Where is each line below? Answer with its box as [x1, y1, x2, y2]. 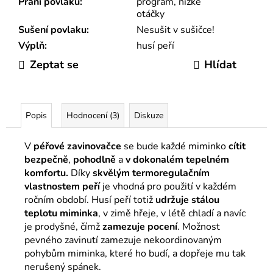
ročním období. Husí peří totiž [24, 193, 155, 207]
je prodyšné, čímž [24, 219, 102, 233]
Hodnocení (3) [66, 109, 119, 121]
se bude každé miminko [121, 139, 229, 153]
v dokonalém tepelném [126, 152, 229, 166]
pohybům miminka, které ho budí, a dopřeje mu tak [24, 246, 246, 260]
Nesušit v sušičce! [136, 23, 214, 37]
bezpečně [24, 152, 68, 166]
